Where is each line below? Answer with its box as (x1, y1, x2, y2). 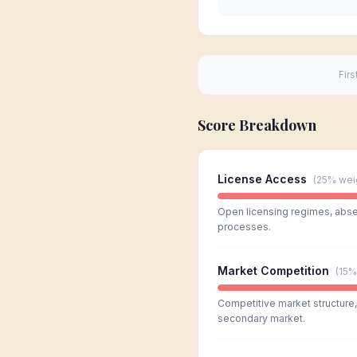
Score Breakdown (198, 116, 316, 135)
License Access (218, 172, 307, 186)
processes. (218, 221, 271, 233)
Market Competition (218, 264, 329, 277)
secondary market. (218, 312, 305, 324)
